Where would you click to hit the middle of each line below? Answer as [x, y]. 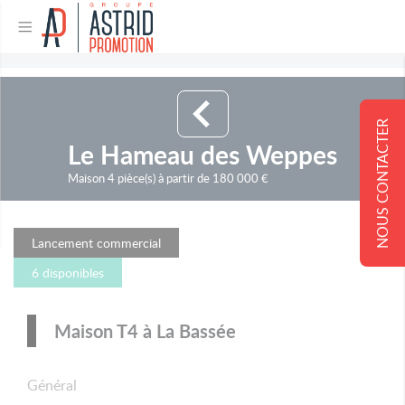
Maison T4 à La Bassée [145, 331]
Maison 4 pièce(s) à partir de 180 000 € [168, 179]
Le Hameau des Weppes [202, 155]
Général [52, 386]
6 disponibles [68, 273]
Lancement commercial [96, 243]
